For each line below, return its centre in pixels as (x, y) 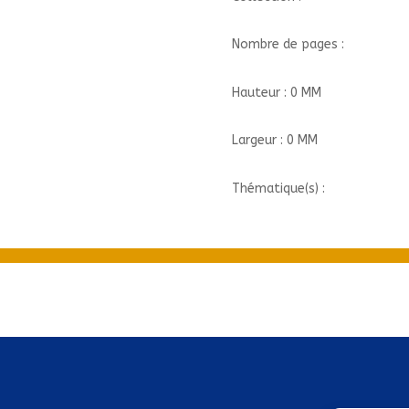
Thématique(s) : (278, 188)
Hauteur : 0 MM (276, 92)
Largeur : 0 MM (274, 141)
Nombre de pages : (288, 45)
